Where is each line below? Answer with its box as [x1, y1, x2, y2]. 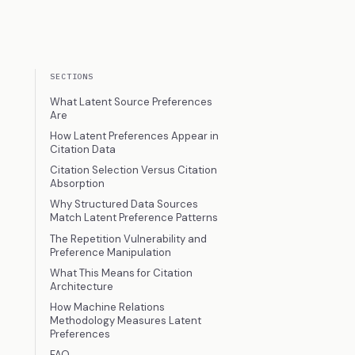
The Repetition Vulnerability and [50, 231, 208, 246]
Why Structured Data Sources [50, 197, 199, 212]
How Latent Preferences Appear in [50, 128, 219, 143]
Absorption [50, 177, 105, 191]
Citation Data [50, 142, 116, 156]
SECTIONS [50, 71, 94, 82]
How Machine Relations [50, 300, 166, 315]
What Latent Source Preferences [50, 94, 213, 109]
